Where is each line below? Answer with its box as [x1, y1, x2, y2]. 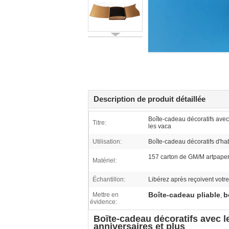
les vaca [148, 123, 171, 130]
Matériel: [93, 157, 117, 164]
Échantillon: [93, 176, 125, 183]
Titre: [93, 119, 106, 126]
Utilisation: [93, 138, 122, 145]
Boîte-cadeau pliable [148, 191, 220, 199]
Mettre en [93, 191, 119, 198]
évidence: [90, 198, 117, 205]
